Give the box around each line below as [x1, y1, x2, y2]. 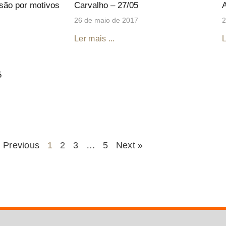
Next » [116, 140, 143, 150]
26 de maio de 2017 [74, 16, 138, 24]
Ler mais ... [74, 34, 115, 43]
